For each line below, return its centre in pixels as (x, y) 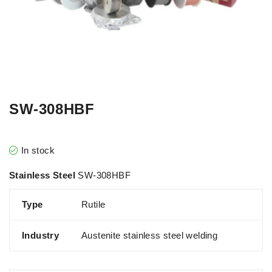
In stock (38, 151)
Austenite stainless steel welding (150, 236)
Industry (41, 236)
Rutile (93, 205)
